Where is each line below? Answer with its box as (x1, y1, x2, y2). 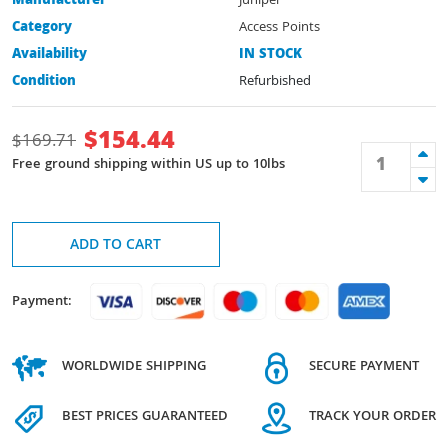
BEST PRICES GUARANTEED (62, 406, 228, 429)
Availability (12, 43, 87, 66)
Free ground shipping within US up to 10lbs (12, 154, 285, 177)
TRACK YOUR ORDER (309, 406, 436, 429)
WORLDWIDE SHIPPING (62, 356, 206, 379)
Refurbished (239, 70, 311, 93)
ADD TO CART (70, 233, 162, 258)
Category (12, 16, 72, 39)
